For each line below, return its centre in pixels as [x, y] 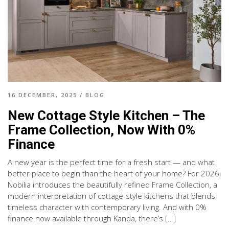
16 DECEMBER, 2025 [42, 95]
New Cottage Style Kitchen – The [106, 115]
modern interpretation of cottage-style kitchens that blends [111, 196]
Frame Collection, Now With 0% [101, 130]
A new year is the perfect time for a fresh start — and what [111, 162]
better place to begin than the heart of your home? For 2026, [114, 173]
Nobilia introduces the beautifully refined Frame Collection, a [112, 184]
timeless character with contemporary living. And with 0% [107, 207]
